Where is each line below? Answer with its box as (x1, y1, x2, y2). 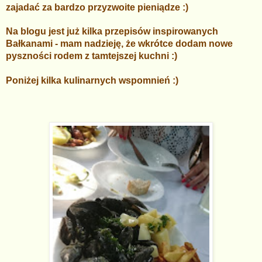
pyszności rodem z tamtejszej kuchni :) (6, 50, 177, 61)
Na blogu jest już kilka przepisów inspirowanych (6, 26, 218, 36)
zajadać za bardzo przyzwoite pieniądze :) (6, 2, 191, 12)
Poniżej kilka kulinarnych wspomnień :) (6, 75, 181, 85)
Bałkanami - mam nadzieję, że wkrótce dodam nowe (6, 38, 233, 49)
